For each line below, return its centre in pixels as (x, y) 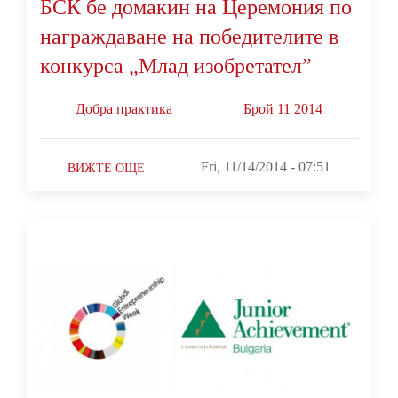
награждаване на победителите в (189, 36)
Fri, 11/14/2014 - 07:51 (265, 166)
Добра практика (124, 108)
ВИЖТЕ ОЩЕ (107, 168)
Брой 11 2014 (283, 108)
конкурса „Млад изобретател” (176, 65)
